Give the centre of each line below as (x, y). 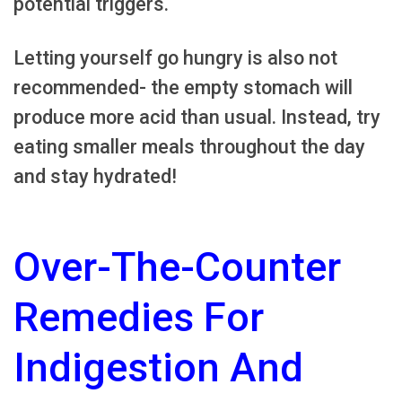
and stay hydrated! (95, 177)
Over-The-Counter (177, 267)
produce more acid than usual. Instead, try (197, 118)
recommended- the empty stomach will (183, 88)
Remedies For (139, 317)
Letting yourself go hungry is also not (175, 58)
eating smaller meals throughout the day (189, 147)
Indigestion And (158, 367)
